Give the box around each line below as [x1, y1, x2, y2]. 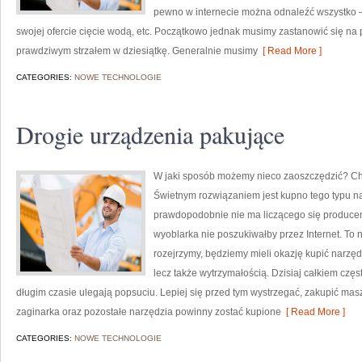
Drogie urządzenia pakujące [16, 118, 284, 150]
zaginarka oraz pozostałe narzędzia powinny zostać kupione [16, 306, 281, 318]
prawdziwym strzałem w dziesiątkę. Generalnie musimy [16, 45, 258, 57]
